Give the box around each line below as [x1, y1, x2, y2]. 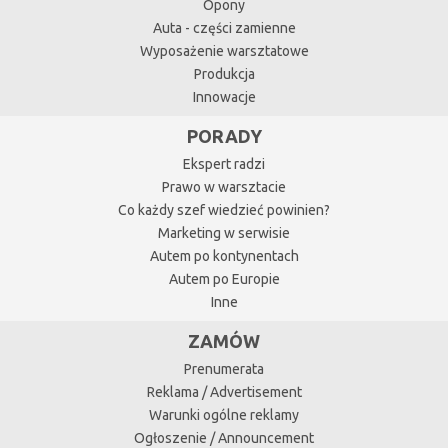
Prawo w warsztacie [162, 179, 286, 195]
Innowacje [192, 89, 256, 105]
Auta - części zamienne [152, 20, 296, 36]
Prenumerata [184, 361, 264, 377]
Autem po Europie [168, 271, 280, 287]
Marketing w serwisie [158, 225, 290, 241]
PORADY [186, 126, 262, 146]
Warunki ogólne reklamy [149, 407, 299, 423]
